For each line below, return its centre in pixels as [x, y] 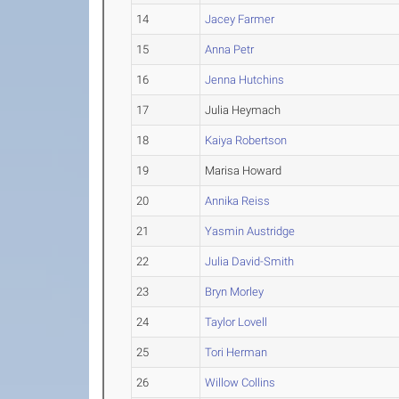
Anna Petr [230, 49]
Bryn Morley [235, 292]
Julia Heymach [243, 110]
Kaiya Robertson [246, 140]
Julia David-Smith [250, 261]
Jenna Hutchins [245, 80]
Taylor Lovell [236, 322]
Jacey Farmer [240, 19]
